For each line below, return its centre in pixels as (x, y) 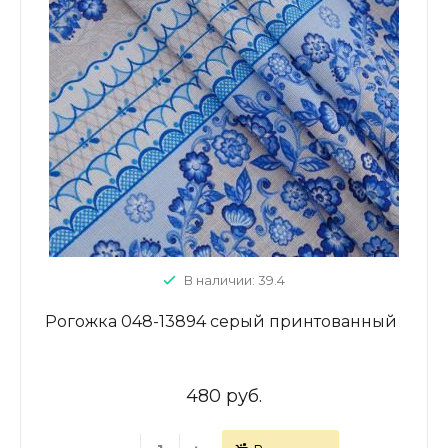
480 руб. (224, 396)
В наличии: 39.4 (234, 280)
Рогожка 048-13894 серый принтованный (221, 321)
